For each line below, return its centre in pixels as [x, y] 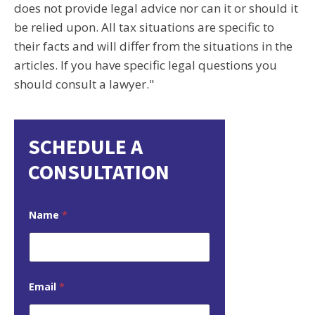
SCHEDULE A [85, 146]
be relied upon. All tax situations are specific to [144, 27]
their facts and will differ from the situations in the [153, 46]
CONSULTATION [99, 172]
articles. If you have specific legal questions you [146, 65]
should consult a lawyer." [84, 84]
